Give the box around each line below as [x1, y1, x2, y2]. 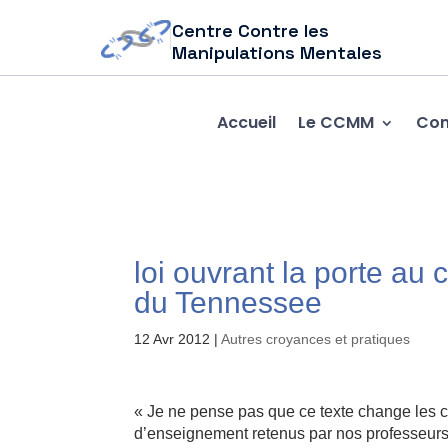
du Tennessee [134, 286, 323, 319]
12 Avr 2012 [134, 331, 211, 347]
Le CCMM [297, 110, 374, 134]
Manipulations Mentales [172, 41, 383, 64]
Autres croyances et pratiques [221, 331, 411, 347]
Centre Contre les [172, 19, 330, 42]
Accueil [216, 110, 276, 134]
